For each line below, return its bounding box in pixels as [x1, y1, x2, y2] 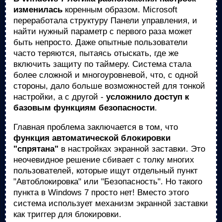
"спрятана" [13, 144, 58, 154]
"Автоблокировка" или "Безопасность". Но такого [13, 177, 202, 186]
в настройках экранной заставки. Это [58, 144, 205, 154]
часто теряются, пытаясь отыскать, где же [13, 49, 178, 58]
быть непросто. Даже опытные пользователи [13, 38, 188, 47]
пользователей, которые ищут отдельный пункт [13, 166, 198, 175]
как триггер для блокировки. [13, 210, 121, 219]
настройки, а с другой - [13, 92, 106, 102]
